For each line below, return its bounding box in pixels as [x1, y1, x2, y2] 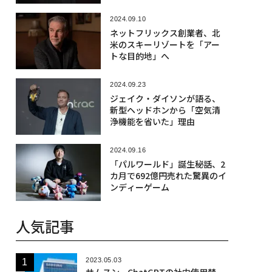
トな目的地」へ [109, 49, 169, 62]
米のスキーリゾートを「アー [109, 38, 220, 50]
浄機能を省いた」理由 [109, 115, 195, 127]
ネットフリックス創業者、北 [109, 26, 220, 39]
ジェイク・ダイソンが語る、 [109, 92, 220, 104]
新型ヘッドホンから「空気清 [109, 103, 220, 116]
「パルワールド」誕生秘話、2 [109, 158, 225, 171]
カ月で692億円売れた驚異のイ [109, 169, 226, 182]
